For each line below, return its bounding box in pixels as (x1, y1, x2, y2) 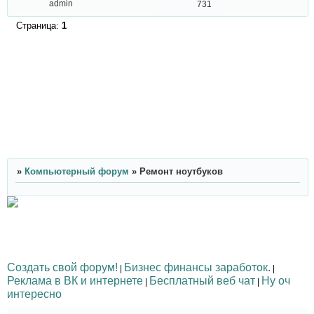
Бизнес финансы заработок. (124, 260, 271, 273)
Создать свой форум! (7, 260, 118, 273)
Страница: (15, 20, 62, 31)
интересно (7, 287, 62, 300)
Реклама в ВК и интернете (7, 273, 143, 287)
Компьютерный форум (24, 165, 129, 177)
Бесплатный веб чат (149, 273, 255, 287)
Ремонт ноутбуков (139, 165, 223, 177)
